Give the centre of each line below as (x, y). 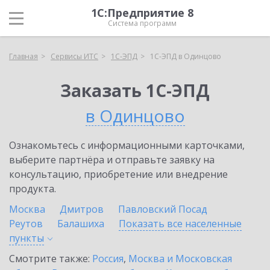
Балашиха (81, 224)
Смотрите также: (51, 259)
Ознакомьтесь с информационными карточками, (127, 145)
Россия (108, 259)
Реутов (26, 224)
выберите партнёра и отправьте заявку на (112, 160)
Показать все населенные (180, 224)
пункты (27, 238)
